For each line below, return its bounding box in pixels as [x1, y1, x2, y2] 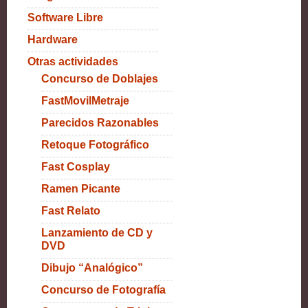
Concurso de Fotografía [41, 284, 166, 296]
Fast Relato [41, 205, 100, 217]
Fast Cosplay [41, 161, 110, 173]
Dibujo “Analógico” [41, 262, 143, 274]
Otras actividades [27, 56, 118, 67]
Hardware [27, 34, 78, 45]
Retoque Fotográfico [41, 139, 149, 151]
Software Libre [27, 12, 103, 23]
